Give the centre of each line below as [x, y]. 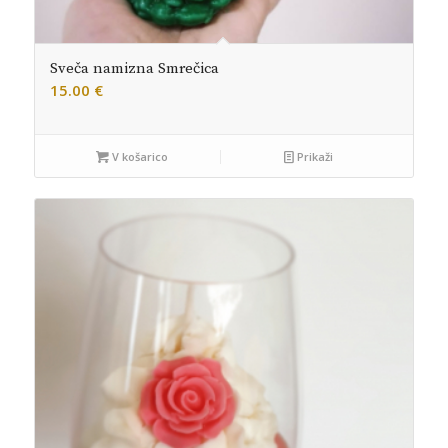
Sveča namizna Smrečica [134, 69]
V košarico [139, 157]
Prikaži [313, 157]
